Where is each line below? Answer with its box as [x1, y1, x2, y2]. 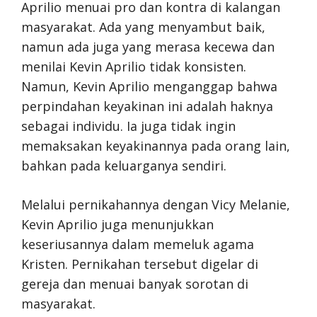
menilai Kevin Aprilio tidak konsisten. [21, 57, 246, 75]
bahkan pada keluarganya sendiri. [21, 156, 226, 174]
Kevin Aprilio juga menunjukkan [21, 215, 214, 233]
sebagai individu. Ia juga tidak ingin [21, 117, 236, 134]
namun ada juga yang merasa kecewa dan [21, 38, 275, 55]
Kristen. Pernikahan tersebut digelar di [21, 255, 258, 272]
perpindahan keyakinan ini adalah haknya [21, 97, 273, 115]
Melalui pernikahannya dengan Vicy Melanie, [21, 195, 290, 213]
